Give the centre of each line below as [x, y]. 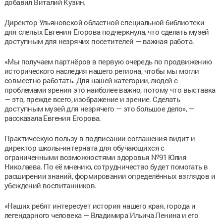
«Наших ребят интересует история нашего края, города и [100, 205]
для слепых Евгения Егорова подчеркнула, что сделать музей [107, 31]
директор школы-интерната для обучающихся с [84, 147]
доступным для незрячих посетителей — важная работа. [99, 41]
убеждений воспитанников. [50, 185]
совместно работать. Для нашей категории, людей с [91, 80]
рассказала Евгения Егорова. [53, 118]
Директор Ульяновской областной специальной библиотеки [104, 22]
